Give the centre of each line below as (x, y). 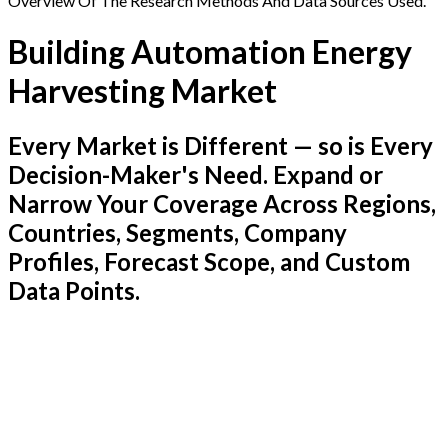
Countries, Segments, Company (177, 233)
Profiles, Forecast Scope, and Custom (209, 262)
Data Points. (74, 291)
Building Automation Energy (210, 51)
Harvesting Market (142, 90)
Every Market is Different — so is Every (220, 146)
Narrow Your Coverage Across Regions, (222, 204)
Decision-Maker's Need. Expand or (195, 175)
